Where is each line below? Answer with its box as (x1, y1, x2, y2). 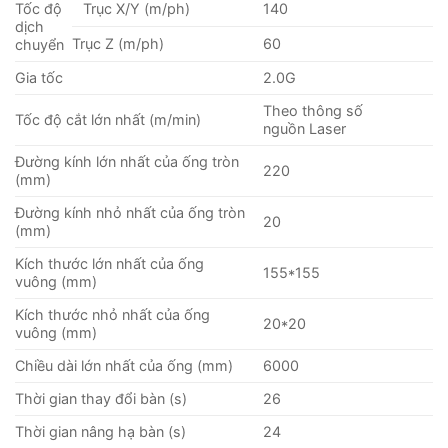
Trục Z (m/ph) (72, 35, 164, 53)
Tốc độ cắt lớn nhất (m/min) (15, 111, 201, 129)
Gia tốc (15, 69, 63, 87)
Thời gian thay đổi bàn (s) (15, 390, 187, 408)
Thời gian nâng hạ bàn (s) (15, 423, 186, 441)
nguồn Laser (263, 120, 347, 138)
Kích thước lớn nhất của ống (15, 255, 204, 273)
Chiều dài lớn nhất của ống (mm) (15, 357, 233, 375)
